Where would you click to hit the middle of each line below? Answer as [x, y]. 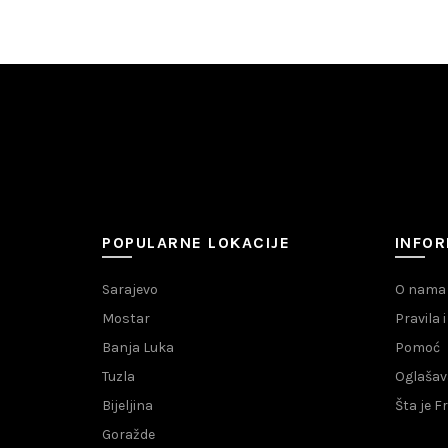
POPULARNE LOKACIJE [196, 243]
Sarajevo [130, 290]
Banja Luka [138, 348]
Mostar [126, 319]
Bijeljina [127, 406]
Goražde [128, 435]
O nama [420, 290]
